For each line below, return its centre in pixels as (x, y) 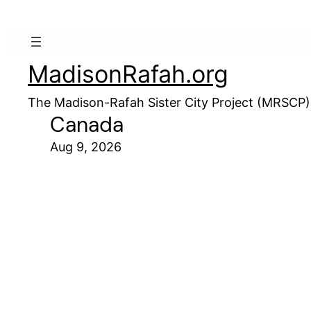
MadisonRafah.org (128, 74)
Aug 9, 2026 (86, 147)
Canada (87, 125)
